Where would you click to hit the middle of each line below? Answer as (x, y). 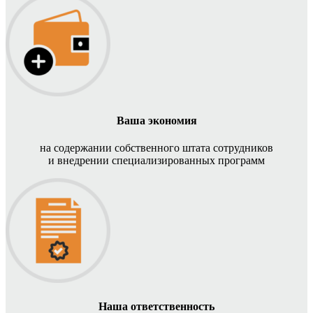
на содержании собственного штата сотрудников (156, 148)
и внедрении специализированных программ (156, 161)
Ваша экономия (156, 120)
